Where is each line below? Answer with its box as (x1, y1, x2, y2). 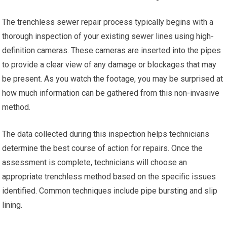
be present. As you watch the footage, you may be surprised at (2, 74, 223, 84)
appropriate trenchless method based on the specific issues (2, 172, 216, 181)
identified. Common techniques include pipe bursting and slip (2, 186, 218, 196)
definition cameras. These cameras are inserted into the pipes (2, 46, 221, 55)
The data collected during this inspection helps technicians (2, 129, 210, 139)
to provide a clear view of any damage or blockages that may (2, 60, 217, 69)
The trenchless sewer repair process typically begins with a (2, 17, 214, 27)
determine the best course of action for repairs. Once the (2, 143, 203, 153)
